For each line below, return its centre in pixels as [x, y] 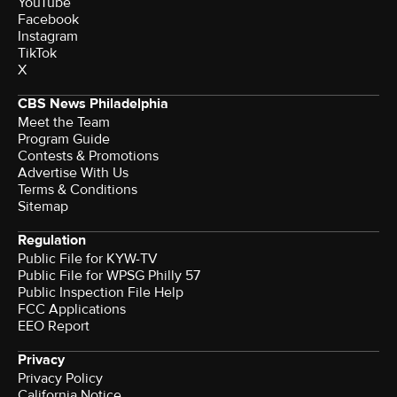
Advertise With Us [73, 173]
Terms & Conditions [78, 190]
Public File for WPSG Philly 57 [109, 276]
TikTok [37, 54]
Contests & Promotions [88, 156]
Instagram [48, 37]
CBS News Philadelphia [93, 104]
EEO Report [54, 327]
